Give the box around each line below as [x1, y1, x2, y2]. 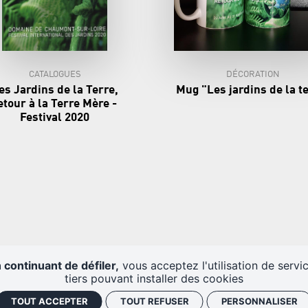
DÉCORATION [226, 70, 280, 80]
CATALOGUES [28, 70, 81, 80]
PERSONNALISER [221, 296, 298, 307]
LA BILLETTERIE [70, 296, 137, 305]
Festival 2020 [20, 112, 90, 124]
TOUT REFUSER [120, 296, 189, 307]
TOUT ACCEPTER [10, 296, 88, 307]
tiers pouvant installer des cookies [65, 272, 243, 285]
